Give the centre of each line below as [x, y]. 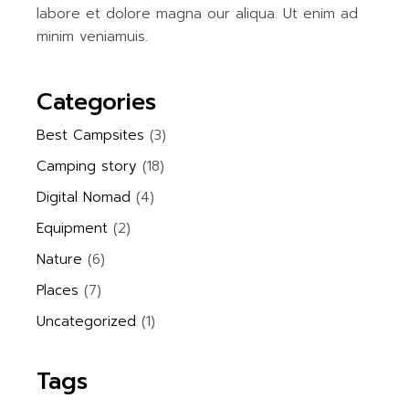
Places [58, 291]
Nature [60, 260]
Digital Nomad [84, 198]
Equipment [73, 229]
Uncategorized [87, 322]
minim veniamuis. [93, 37]
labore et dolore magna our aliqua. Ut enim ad [198, 14]
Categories [97, 103]
